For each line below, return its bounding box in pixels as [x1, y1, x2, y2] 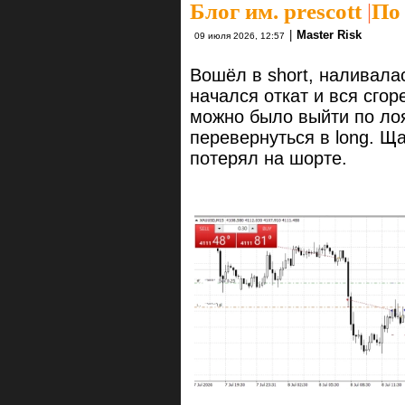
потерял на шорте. [190, 148, 347, 169]
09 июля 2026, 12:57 [194, 31, 285, 42]
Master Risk [297, 28, 362, 42]
